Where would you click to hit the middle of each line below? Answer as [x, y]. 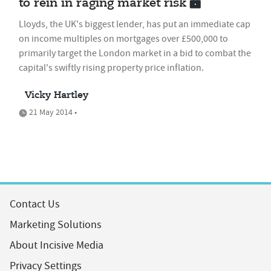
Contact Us [35, 204]
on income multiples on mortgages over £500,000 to [123, 39]
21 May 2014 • [52, 112]
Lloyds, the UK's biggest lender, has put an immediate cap [135, 24]
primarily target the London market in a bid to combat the [135, 53]
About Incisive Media [57, 245]
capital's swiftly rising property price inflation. [111, 68]
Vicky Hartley [57, 96]
